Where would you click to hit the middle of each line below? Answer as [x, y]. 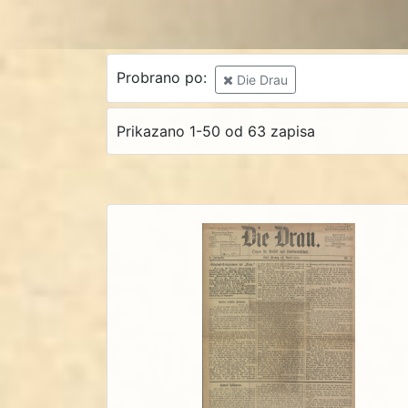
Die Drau [260, 79]
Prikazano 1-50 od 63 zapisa [215, 132]
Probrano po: [163, 78]
